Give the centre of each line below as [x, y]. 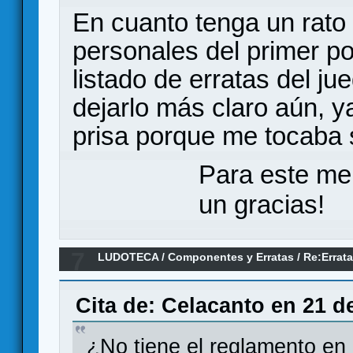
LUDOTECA [128, 257]
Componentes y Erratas [231, 257]
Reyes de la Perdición [156, 277]
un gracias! [262, 205]
